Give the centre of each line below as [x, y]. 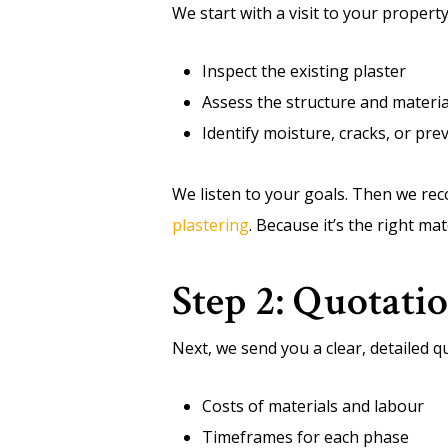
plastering [210, 225]
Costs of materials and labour [313, 406]
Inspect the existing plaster [304, 71]
